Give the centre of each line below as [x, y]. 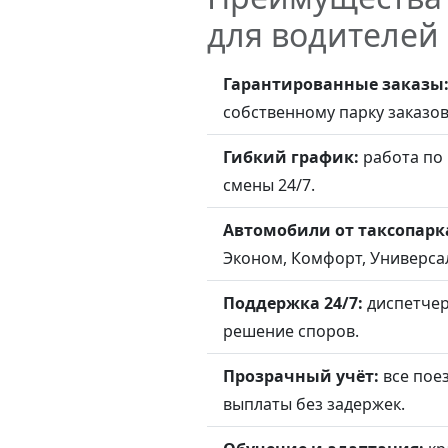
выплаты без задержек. [314, 404]
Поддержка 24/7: [293, 303]
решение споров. [291, 331]
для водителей [323, 34]
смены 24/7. [269, 185]
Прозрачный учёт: [301, 376]
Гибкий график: [291, 157]
